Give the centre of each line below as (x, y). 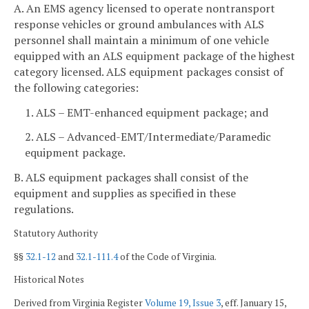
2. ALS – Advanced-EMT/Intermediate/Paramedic (148, 137)
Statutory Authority (56, 233)
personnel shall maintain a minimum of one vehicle (141, 40)
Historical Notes (49, 280)
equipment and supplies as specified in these (125, 193)
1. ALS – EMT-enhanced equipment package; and (147, 112)
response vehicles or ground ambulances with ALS (139, 24)
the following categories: (76, 87)
